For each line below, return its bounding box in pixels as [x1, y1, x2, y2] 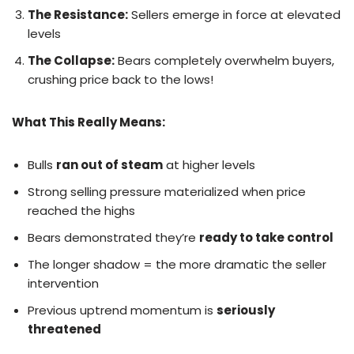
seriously [217, 302, 275, 319]
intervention [28, 275, 99, 292]
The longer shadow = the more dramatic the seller [28, 256, 326, 273]
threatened [28, 321, 101, 338]
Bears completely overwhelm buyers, [115, 52, 334, 70]
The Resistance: [28, 6, 128, 24]
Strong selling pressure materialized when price [28, 183, 306, 201]
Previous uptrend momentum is [28, 302, 217, 319]
